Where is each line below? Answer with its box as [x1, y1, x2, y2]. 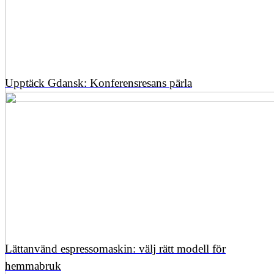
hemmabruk [5, 259, 61, 272]
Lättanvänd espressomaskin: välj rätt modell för [5, 242, 226, 255]
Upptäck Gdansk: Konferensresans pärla [5, 76, 192, 89]
